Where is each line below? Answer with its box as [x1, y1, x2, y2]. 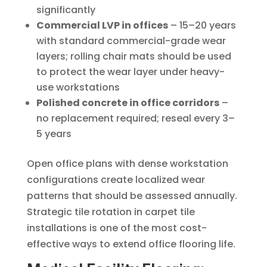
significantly [36, 3, 95, 17]
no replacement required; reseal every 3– [36, 111, 235, 126]
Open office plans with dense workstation [26, 157, 228, 171]
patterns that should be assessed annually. [26, 189, 237, 203]
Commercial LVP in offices [36, 18, 168, 33]
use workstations [36, 80, 120, 95]
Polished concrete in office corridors [36, 96, 219, 110]
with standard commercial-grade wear [36, 34, 226, 48]
